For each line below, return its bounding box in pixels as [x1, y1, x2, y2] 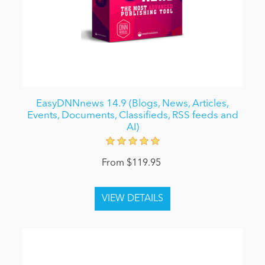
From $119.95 [101, 159, 161, 169]
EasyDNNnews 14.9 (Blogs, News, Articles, [36, 99, 229, 109]
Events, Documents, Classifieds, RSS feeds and [27, 111, 238, 121]
